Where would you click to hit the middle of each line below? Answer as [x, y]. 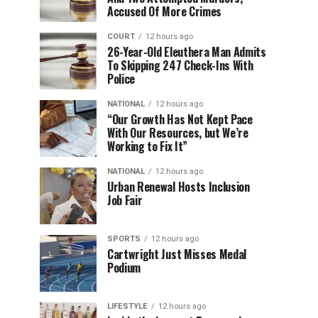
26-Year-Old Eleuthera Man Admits [187, 52]
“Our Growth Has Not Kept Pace [180, 119]
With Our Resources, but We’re [178, 133]
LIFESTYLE [127, 306]
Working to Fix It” [147, 146]
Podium [124, 268]
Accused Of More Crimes [164, 11]
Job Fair [125, 200]
